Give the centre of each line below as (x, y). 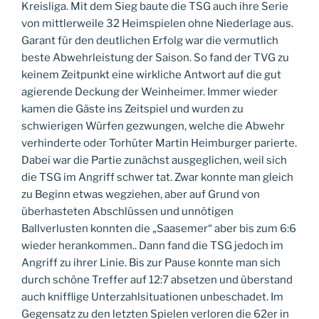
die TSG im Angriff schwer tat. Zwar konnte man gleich (157, 177)
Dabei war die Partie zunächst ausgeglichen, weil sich (154, 160)
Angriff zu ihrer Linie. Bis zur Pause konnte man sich (151, 262)
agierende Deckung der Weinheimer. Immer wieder (150, 91)
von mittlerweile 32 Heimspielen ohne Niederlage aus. (157, 23)
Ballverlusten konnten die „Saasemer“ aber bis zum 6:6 (159, 228)
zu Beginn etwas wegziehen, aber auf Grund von (141, 194)
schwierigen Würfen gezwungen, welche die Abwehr (153, 126)
